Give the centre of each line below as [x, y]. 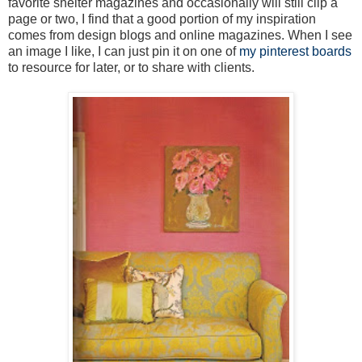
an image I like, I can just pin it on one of [124, 51]
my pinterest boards [295, 51]
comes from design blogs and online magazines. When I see [180, 35]
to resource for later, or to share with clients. [131, 67]
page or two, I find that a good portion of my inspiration [162, 19]
